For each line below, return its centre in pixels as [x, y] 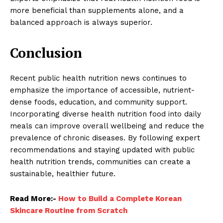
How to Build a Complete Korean [120, 198]
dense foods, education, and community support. [99, 102]
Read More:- [34, 198]
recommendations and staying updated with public [102, 150]
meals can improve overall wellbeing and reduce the [107, 126]
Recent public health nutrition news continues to [98, 78]
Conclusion [46, 53]
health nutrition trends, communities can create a [100, 162]
